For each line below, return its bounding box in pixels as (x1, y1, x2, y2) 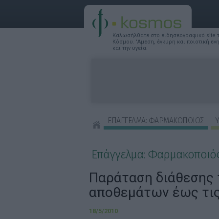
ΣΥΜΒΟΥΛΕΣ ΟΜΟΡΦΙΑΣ (100, 131, 177, 141)
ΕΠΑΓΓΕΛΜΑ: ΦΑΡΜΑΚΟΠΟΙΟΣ (108, 116, 204, 125)
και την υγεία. (112, 45, 148, 51)
